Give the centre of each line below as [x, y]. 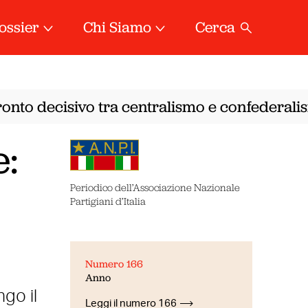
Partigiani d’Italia [108, 201]
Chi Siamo [118, 27]
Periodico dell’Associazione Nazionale [155, 187]
